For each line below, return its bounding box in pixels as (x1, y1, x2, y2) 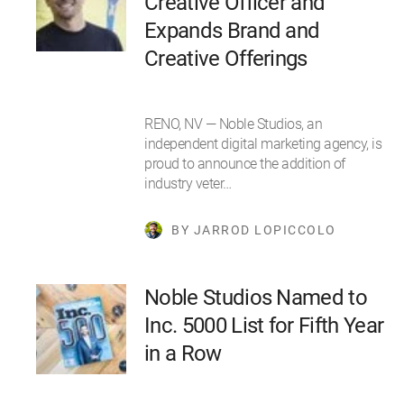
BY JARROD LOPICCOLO (171, 223, 336, 238)
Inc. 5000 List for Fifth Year (144, 313, 384, 339)
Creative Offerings (144, 46, 308, 72)
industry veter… (144, 175, 232, 193)
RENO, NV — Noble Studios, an (144, 115, 322, 133)
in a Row (144, 341, 222, 367)
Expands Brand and (144, 18, 320, 44)
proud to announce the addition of (144, 155, 345, 173)
